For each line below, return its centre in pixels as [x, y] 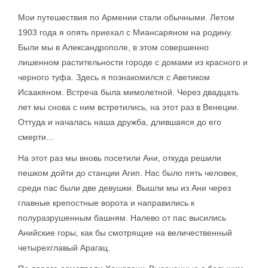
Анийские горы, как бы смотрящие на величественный [125, 233]
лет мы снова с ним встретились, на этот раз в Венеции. [129, 107]
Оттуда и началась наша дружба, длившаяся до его [120, 122]
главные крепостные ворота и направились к [106, 203]
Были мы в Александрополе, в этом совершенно [113, 47]
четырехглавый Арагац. [64, 248]
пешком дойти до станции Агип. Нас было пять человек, [128, 173]
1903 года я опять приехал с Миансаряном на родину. [125, 32]
